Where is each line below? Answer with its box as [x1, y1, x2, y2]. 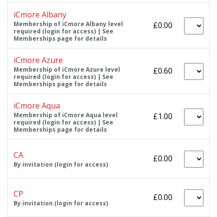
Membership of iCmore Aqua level [14, 110, 118, 119]
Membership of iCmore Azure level [14, 65, 120, 74]
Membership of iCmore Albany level [14, 19, 123, 28]
